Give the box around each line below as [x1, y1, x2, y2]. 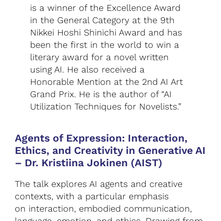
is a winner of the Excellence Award [30, 2, 181, 13]
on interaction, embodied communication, [15, 203, 192, 214]
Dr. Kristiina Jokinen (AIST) [25, 156, 162, 169]
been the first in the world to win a [30, 39, 180, 50]
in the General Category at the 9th [30, 14, 175, 25]
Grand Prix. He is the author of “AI [30, 88, 172, 99]
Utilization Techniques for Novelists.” [30, 101, 182, 111]
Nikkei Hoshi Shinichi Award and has [30, 27, 183, 37]
